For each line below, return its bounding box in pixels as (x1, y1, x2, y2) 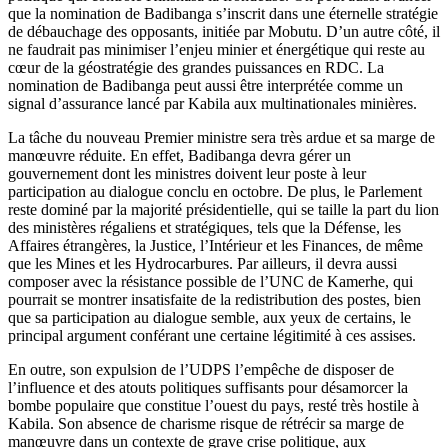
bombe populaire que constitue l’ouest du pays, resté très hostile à (8, 397, 419, 415)
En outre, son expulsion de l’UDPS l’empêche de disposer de (8, 361, 394, 379)
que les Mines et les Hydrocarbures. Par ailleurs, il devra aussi (8, 255, 397, 273)
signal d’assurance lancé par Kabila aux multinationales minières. (8, 95, 417, 113)
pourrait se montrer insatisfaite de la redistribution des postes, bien (8, 291, 421, 309)
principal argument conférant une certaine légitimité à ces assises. (8, 327, 416, 345)
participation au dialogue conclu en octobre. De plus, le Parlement (8, 183, 422, 201)
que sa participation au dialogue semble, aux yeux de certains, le (8, 309, 411, 327)
